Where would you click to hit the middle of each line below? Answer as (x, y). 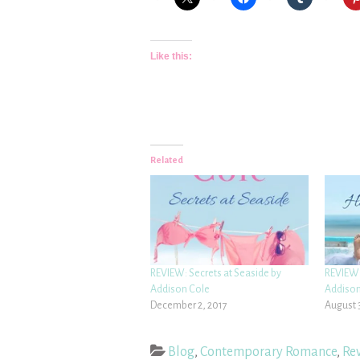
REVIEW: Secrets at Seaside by (216, 274)
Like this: (171, 56)
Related (167, 160)
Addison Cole (180, 290)
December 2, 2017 (189, 306)
